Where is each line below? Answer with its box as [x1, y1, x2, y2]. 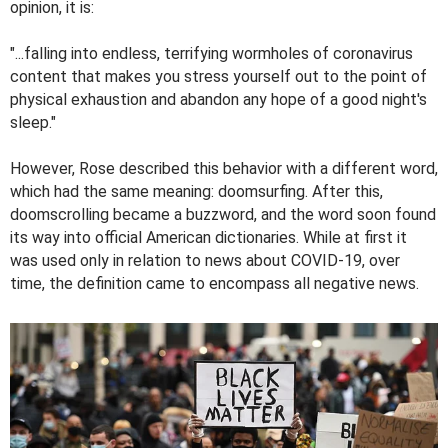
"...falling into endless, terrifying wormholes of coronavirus [10, 44, 413, 64]
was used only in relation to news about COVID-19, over [10, 251, 400, 271]
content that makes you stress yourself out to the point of [10, 67, 427, 87]
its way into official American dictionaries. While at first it [10, 228, 407, 248]
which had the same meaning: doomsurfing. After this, [10, 182, 383, 202]
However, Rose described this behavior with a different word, [10, 159, 438, 179]
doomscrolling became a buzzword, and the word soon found [10, 205, 436, 225]
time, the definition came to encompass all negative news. [10, 274, 419, 294]
